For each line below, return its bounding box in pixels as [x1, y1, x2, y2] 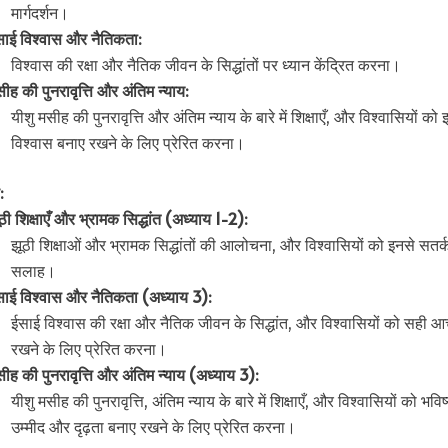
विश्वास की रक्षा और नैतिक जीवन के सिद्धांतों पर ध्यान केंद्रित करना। [11, 53, 401, 75]
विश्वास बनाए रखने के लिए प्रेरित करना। [11, 131, 245, 153]
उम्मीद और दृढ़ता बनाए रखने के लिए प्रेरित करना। [11, 415, 296, 437]
